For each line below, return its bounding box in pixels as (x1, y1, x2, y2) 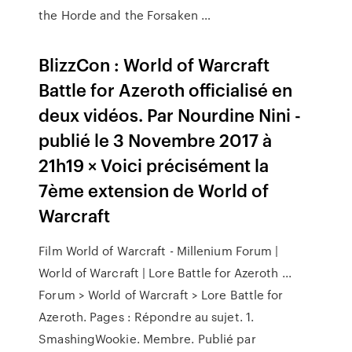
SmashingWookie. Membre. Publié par (38, 330, 256, 347)
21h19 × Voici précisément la (38, 152, 269, 177)
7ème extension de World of (38, 178, 269, 202)
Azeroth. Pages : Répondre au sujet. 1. (38, 308, 255, 325)
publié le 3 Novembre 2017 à (38, 127, 273, 152)
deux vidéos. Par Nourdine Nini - (38, 102, 302, 126)
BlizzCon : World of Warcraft (38, 52, 270, 76)
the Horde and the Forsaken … (38, 6, 211, 24)
